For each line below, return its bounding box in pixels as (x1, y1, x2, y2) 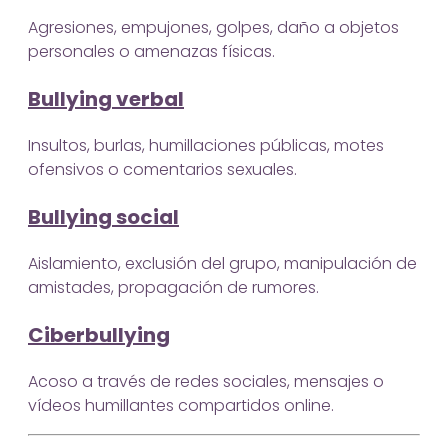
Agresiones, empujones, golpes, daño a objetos (28, 15, 399, 39)
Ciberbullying (28, 320, 170, 349)
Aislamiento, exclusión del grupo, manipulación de (28, 251, 417, 275)
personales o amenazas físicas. (28, 39, 275, 63)
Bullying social (28, 202, 179, 231)
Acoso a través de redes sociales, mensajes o (28, 369, 384, 393)
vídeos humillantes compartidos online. (28, 393, 334, 417)
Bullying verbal (28, 84, 184, 113)
